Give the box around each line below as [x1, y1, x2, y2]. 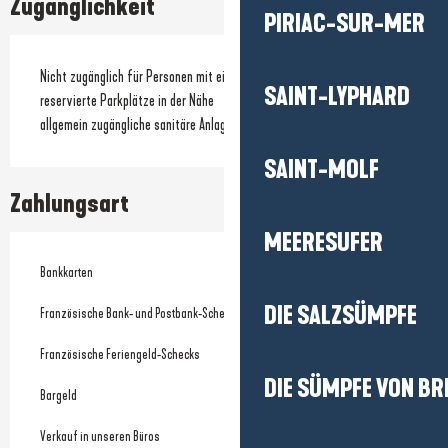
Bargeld [40, 387, 77, 404]
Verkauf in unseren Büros [40, 428, 160, 445]
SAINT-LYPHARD [264, 82, 410, 112]
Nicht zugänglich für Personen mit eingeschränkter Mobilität [40, 67, 347, 86]
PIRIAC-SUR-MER [264, 9, 425, 39]
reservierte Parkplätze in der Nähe [40, 91, 214, 110]
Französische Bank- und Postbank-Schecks [40, 305, 241, 322]
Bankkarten [40, 264, 93, 281]
